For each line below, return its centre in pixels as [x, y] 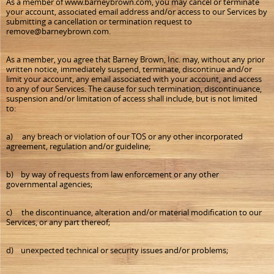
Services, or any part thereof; [58, 222]
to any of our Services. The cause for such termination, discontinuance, [134, 89]
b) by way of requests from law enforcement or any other [113, 174]
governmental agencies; [49, 184]
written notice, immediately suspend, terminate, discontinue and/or [129, 69]
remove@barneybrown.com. [58, 31]
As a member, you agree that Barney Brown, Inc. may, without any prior [135, 59]
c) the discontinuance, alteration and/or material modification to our [134, 212]
